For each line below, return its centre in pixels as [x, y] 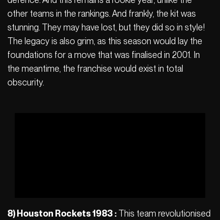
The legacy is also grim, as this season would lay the [105, 41]
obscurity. [26, 82]
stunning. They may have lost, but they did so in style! [106, 27]
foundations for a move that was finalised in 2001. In [104, 55]
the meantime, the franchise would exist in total [95, 68]
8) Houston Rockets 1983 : [63, 213]
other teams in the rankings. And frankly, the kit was [102, 13]
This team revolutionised [165, 213]
